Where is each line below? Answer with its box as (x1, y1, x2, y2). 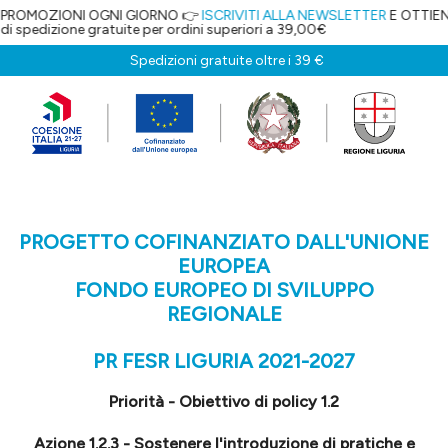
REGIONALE (166, 301, 282, 326)
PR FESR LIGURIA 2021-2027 (93, 348, 355, 373)
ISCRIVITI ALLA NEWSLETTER (111, 7, 297, 24)
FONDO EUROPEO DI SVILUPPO (74, 277, 374, 302)
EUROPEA (178, 253, 270, 278)
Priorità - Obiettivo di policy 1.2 (109, 391, 339, 411)
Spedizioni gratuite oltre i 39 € (130, 52, 324, 69)
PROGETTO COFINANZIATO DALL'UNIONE (19, 229, 429, 254)
